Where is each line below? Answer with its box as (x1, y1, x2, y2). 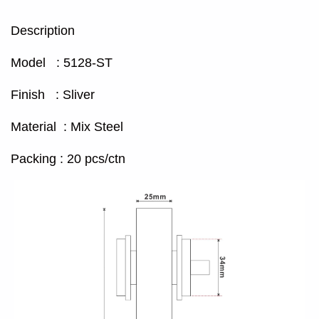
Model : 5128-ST (11, 55, 113, 70)
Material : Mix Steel (11, 119, 123, 134)
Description (11, 23, 75, 38)
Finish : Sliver (11, 87, 95, 102)
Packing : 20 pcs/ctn (11, 151, 125, 166)
